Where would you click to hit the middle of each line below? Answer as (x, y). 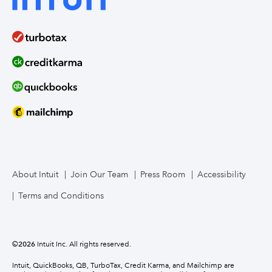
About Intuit (35, 174)
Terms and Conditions (61, 195)
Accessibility (222, 174)
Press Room (163, 174)
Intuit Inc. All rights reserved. (83, 244)
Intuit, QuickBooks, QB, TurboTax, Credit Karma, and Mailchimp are (123, 265)
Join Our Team (99, 174)
